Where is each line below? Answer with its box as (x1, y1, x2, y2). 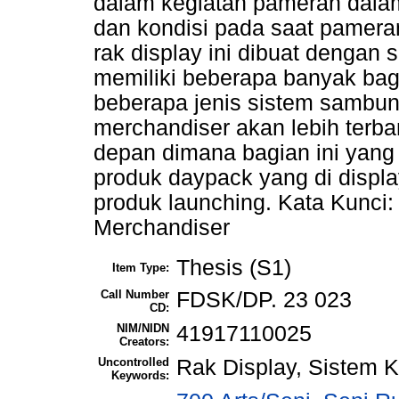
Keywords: (111, 369, 169, 383)
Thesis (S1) (176, 256, 291, 281)
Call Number (101, 288, 169, 302)
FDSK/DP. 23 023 (176, 288, 352, 313)
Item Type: (112, 261, 169, 275)
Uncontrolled (98, 355, 169, 370)
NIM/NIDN (117, 322, 169, 336)
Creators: (119, 335, 169, 349)
